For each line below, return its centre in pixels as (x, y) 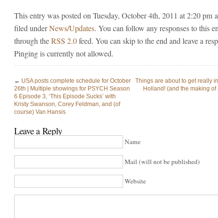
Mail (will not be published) (162, 161)
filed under (32, 28)
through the (33, 41)
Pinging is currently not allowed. (64, 53)
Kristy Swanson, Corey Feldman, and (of (67, 104)
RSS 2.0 (64, 41)
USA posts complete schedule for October (76, 81)
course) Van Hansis (40, 112)
